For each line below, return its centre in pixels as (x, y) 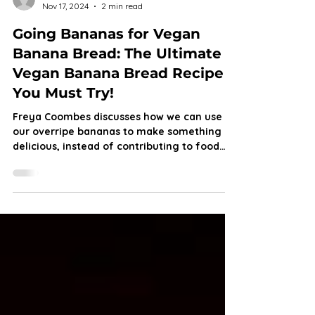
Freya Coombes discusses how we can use (117, 190)
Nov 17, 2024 (65, 79)
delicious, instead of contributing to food (116, 219)
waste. (29, 234)
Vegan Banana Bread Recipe (118, 146)
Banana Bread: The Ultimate (117, 127)
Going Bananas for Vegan (107, 107)
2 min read (122, 79)
